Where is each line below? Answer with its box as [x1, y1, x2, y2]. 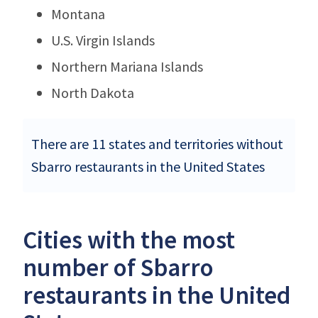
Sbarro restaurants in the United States [31, 157, 265, 175]
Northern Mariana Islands [51, 57, 203, 75]
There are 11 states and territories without [31, 134, 283, 153]
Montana [51, 4, 105, 23]
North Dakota [51, 83, 134, 102]
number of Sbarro [23, 251, 214, 283]
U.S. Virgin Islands [51, 31, 155, 49]
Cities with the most [23, 224, 235, 256]
